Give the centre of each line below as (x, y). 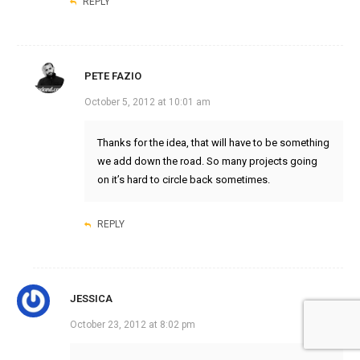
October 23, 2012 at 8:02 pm (132, 325)
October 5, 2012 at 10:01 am (147, 102)
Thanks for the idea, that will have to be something (213, 143)
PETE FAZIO (112, 76)
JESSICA (91, 299)
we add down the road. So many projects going (207, 162)
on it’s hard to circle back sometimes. (183, 180)
